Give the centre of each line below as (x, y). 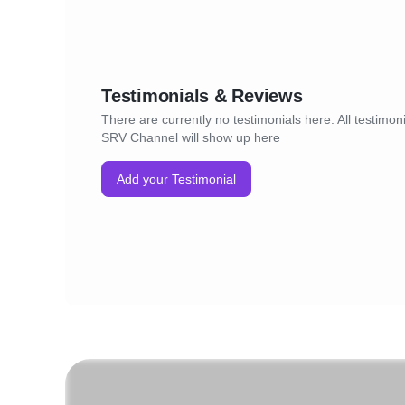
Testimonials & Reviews (202, 96)
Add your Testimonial (176, 179)
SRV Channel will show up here (191, 137)
